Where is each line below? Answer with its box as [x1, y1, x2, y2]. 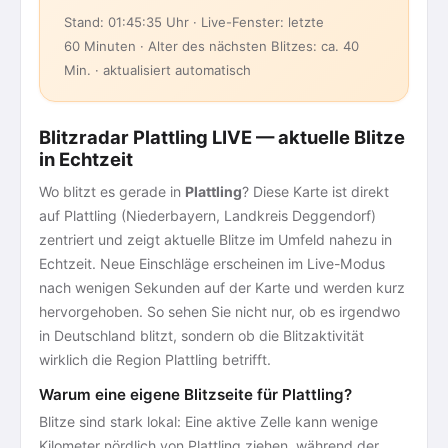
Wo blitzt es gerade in [39, 183, 185, 200]
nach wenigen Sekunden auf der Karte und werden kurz [39, 279, 405, 296]
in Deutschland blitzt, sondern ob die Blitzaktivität [39, 327, 364, 344]
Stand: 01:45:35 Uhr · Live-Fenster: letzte [64, 14, 324, 30]
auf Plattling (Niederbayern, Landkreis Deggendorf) [39, 207, 376, 224]
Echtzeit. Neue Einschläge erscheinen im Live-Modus [39, 255, 385, 272]
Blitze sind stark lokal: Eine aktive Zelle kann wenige [39, 413, 378, 430]
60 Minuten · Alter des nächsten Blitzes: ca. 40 [64, 38, 359, 54]
